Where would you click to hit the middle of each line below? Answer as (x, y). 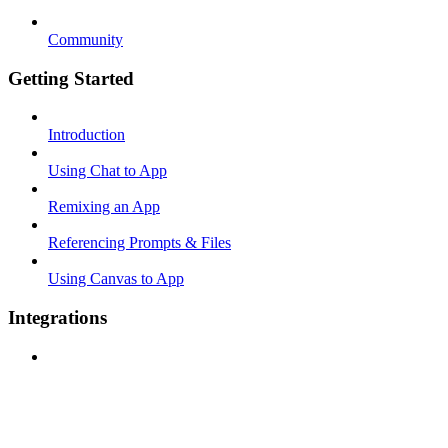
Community (85, 39)
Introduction (86, 135)
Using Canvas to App (116, 279)
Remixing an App (104, 207)
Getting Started (71, 78)
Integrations (57, 317)
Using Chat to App (107, 171)
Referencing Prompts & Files (139, 243)
